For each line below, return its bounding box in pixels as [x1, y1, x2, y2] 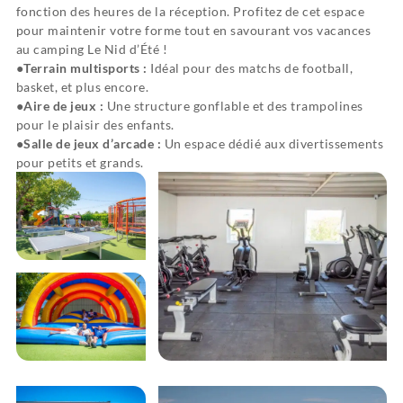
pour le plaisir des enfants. [15, 117, 175, 132]
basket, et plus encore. [15, 79, 149, 94]
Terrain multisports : [23, 60, 151, 76]
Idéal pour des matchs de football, [150, 60, 354, 76]
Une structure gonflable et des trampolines [106, 98, 363, 113]
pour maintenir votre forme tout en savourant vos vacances [15, 22, 372, 38]
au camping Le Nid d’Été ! [15, 41, 168, 57]
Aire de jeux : [23, 98, 107, 113]
